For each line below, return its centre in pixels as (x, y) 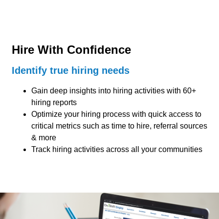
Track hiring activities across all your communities (117, 150)
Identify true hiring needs (71, 71)
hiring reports (54, 103)
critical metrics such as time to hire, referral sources (119, 126)
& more (44, 138)
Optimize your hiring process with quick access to (116, 114)
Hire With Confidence (71, 50)
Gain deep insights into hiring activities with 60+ (114, 91)
